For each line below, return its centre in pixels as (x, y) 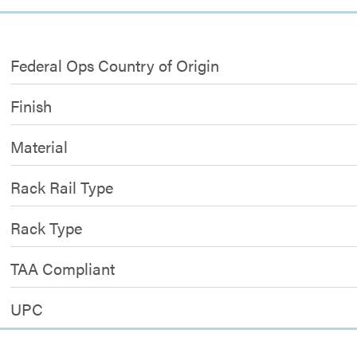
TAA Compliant (63, 268)
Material (39, 146)
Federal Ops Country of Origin (115, 65)
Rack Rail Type (62, 187)
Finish (31, 106)
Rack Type (47, 228)
